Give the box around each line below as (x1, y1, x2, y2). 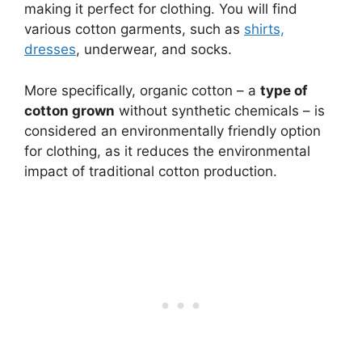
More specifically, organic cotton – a (24, 82, 260, 99)
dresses (24, 41, 76, 58)
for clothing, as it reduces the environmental (24, 142, 310, 159)
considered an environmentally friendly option (24, 122, 321, 139)
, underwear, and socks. (76, 41, 232, 58)
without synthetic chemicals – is (115, 102, 325, 119)
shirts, (244, 21, 284, 38)
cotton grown (24, 102, 115, 119)
